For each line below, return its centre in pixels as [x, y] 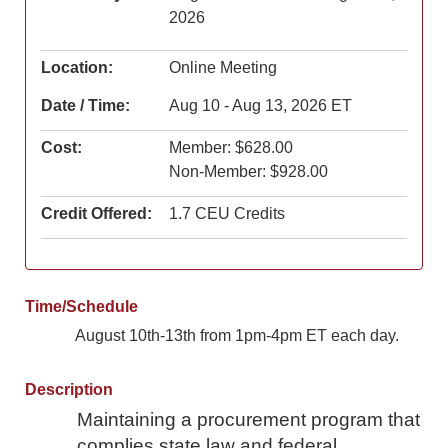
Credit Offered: [96, 214]
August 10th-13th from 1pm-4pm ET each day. [237, 336]
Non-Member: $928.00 [249, 172]
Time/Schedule [81, 307]
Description [69, 390]
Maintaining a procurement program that [248, 420]
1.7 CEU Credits [227, 214]
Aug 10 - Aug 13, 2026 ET [261, 106]
